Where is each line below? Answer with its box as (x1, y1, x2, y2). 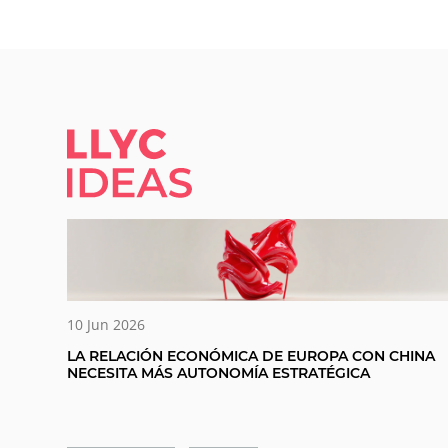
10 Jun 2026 (67, 315, 146, 335)
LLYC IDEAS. (67, 128, 352, 184)
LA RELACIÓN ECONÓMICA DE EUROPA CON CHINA (67, 347, 436, 366)
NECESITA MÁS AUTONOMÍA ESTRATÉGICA (67, 364, 371, 383)
